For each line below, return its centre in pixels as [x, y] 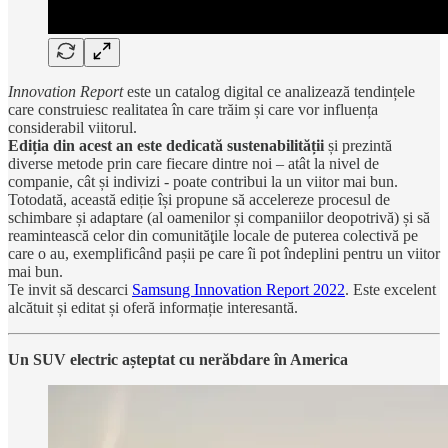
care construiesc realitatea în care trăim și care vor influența [193, 109]
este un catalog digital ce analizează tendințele [269, 91]
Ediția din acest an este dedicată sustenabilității [166, 145]
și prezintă [358, 145]
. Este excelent [390, 289]
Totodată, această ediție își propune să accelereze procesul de [199, 199]
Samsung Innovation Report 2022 [238, 289]
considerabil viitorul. [72, 127]
